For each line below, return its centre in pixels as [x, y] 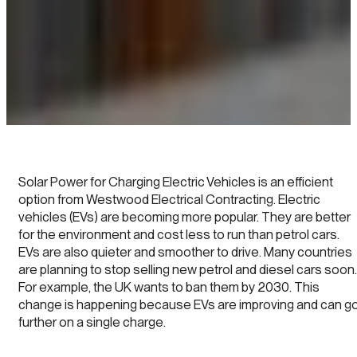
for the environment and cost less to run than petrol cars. [179, 234]
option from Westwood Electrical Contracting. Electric [169, 199]
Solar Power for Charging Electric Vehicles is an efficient [176, 182]
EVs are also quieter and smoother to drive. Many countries [185, 252]
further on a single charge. [92, 322]
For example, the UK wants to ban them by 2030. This [169, 287]
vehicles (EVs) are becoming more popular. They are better [184, 217]
